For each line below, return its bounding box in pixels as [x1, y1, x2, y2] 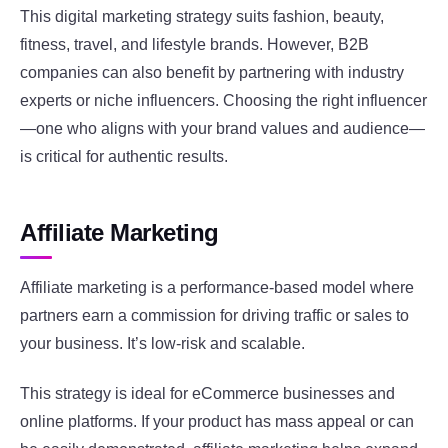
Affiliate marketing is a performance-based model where [20, 278, 414, 296]
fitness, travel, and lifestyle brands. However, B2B [20, 36, 369, 54]
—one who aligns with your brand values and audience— [20, 120, 425, 138]
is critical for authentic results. [20, 148, 228, 166]
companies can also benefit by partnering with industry [20, 64, 404, 82]
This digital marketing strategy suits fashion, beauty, [20, 8, 384, 26]
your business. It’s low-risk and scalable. [20, 334, 305, 352]
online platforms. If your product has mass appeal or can [20, 413, 414, 431]
